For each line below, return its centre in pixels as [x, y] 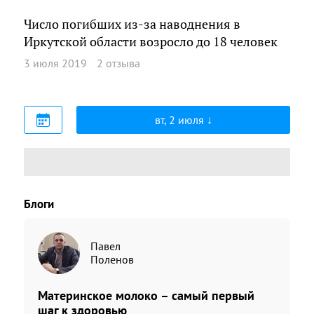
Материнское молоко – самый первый [146, 295]
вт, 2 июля [180, 120]
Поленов [112, 259]
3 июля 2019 [55, 63]
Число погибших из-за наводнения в [132, 24]
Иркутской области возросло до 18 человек [151, 42]
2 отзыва [118, 63]
